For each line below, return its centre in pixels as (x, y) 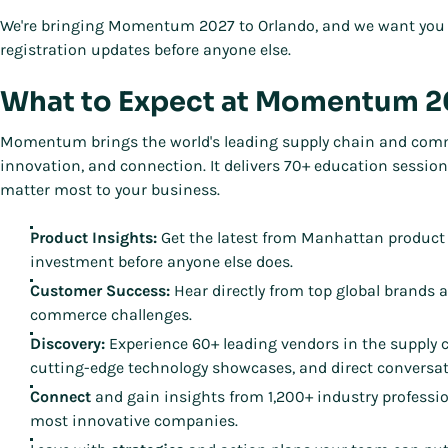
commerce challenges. (111, 314)
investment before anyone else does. (161, 261)
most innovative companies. (134, 420)
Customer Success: (100, 290)
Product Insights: (93, 237)
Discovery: (67, 343)
